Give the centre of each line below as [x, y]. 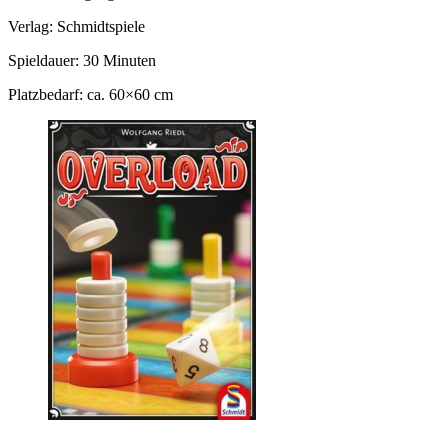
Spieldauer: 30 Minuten [82, 60]
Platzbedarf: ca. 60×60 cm [90, 94]
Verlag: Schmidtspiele [76, 26]
